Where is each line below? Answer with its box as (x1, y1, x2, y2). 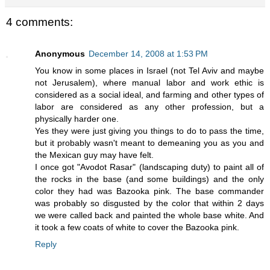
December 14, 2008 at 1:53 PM (89, 48, 208, 58)
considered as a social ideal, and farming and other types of (35, 89, 264, 99)
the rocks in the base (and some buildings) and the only (35, 174, 264, 184)
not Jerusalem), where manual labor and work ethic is (35, 77, 264, 87)
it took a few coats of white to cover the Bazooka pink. (35, 222, 239, 232)
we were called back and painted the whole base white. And (35, 210, 264, 220)
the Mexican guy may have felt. (35, 149, 154, 160)
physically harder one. (35, 113, 119, 124)
